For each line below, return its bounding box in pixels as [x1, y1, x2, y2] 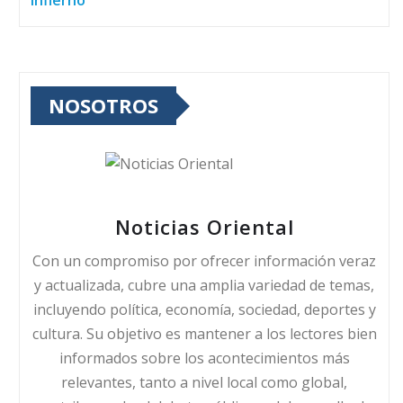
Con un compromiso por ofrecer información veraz [32, 251, 376, 272]
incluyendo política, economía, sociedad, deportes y [32, 300, 376, 320]
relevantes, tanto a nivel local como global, [61, 372, 347, 393]
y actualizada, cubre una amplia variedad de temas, [34, 275, 374, 296]
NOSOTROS [49, 92, 158, 120]
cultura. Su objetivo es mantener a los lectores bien [31, 324, 377, 345]
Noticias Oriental [114, 213, 294, 241]
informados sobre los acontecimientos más [58, 348, 350, 369]
